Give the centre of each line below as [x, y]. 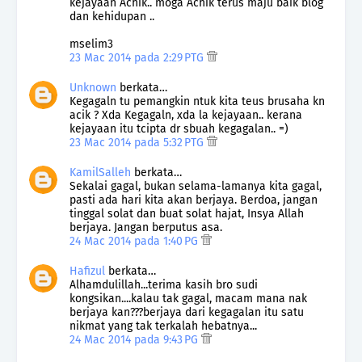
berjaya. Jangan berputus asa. [146, 228]
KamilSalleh [100, 173]
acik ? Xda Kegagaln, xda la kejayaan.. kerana [186, 116]
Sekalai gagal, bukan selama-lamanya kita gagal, [196, 187]
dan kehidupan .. [112, 17]
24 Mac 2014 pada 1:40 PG [135, 242]
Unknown [93, 88]
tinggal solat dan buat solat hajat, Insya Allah [187, 214]
